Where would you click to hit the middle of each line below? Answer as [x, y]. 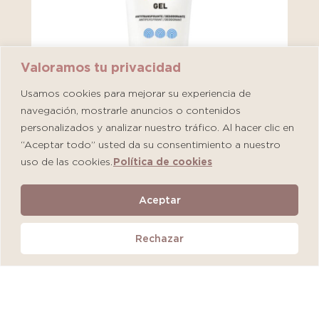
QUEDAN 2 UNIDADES [97, 310]
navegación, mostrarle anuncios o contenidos [131, 110]
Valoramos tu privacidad [101, 67]
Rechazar [159, 238]
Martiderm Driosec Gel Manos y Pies [147, 200]
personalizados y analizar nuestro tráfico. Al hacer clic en [157, 127]
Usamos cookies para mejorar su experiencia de [136, 93]
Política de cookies [163, 161]
